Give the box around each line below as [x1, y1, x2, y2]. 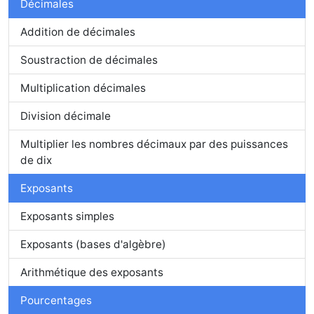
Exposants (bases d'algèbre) [20, 238, 166, 251]
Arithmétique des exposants [20, 266, 163, 279]
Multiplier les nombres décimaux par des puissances [20, 137, 288, 151]
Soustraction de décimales [20, 53, 158, 67]
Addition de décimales [20, 25, 135, 39]
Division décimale [20, 109, 111, 123]
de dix [20, 153, 52, 167]
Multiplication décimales [20, 81, 146, 95]
